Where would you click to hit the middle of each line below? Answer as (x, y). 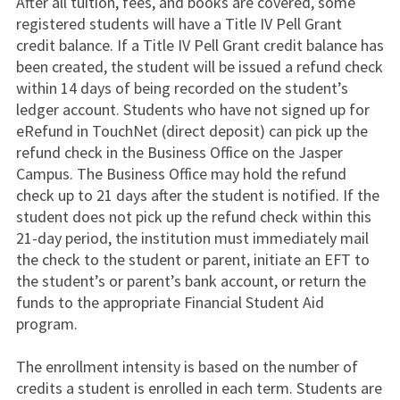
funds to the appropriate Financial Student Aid (170, 302)
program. (46, 324)
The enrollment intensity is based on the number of (187, 367)
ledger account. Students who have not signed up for (192, 109)
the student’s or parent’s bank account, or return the (191, 281)
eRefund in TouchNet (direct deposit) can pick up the (192, 131)
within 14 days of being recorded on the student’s (182, 88)
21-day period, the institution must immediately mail (192, 238)
